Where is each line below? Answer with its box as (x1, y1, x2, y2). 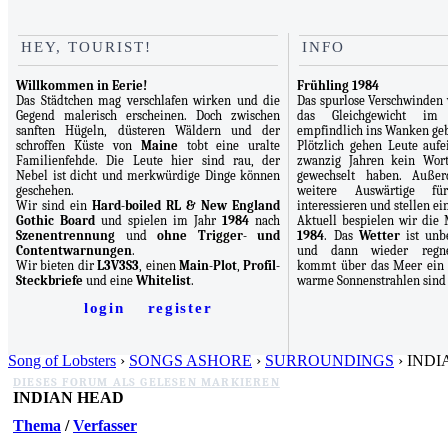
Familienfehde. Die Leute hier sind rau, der (16, 153, 281, 168)
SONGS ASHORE (129, 352, 252, 369)
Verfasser (73, 417, 137, 434)
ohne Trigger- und (157, 228, 281, 243)
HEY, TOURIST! (21, 39, 152, 55)
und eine (83, 273, 136, 288)
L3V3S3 (97, 258, 140, 273)
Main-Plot (178, 258, 237, 273)
